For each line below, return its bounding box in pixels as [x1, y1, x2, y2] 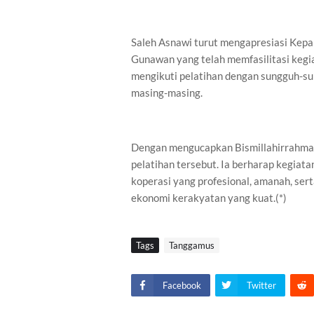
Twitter [247, 280, 276, 291]
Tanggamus [169, 240, 214, 251]
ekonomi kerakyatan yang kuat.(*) [131, 191, 287, 204]
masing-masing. [131, 86, 203, 99]
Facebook [163, 280, 201, 291]
